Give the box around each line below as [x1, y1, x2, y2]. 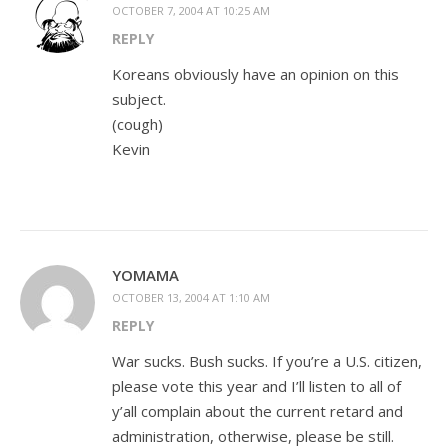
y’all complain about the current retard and [112, 401, 403, 421]
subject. [112, 89, 166, 109]
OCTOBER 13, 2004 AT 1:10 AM [112, 290, 270, 305]
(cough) [112, 114, 163, 134]
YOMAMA [112, 265, 179, 285]
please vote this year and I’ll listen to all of [112, 376, 401, 396]
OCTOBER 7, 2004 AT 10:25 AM [112, 3, 270, 18]
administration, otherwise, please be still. [112, 426, 394, 446]
